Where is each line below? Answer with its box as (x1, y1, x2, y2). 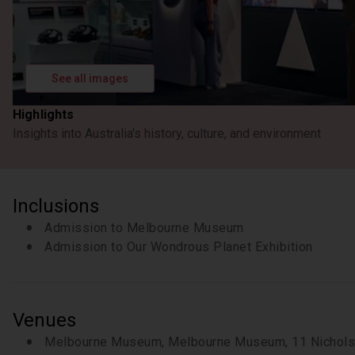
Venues (13, 309, 76, 331)
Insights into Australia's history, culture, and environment (13, 126, 321, 141)
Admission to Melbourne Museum (44, 220, 244, 235)
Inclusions (13, 195, 99, 217)
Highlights (13, 107, 74, 122)
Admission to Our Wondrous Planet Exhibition (44, 239, 313, 254)
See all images (52, 72, 128, 85)
